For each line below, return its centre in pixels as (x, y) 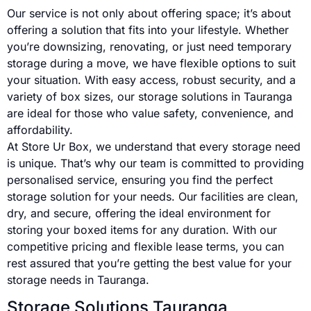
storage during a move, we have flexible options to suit (151, 63)
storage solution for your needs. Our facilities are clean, (153, 196)
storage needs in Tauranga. (78, 279)
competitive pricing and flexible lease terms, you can (145, 246)
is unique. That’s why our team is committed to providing (155, 163)
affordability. (40, 129)
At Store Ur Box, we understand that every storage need (154, 146)
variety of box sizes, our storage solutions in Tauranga (150, 96)
